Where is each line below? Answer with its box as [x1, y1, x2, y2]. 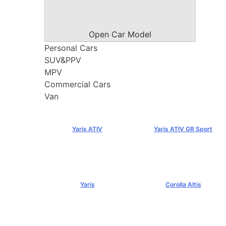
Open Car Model [89, 29, 151, 39]
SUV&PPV [44, 55, 81, 66]
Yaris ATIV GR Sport [154, 125, 212, 133]
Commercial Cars [44, 79, 110, 90]
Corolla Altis [165, 180, 201, 188]
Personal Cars [44, 43, 97, 53]
